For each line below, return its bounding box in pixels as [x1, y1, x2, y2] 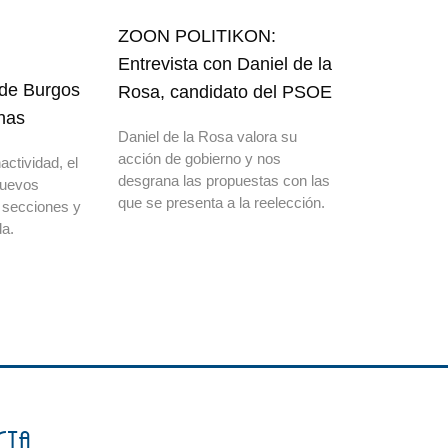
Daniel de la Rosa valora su [118, 128, 297, 146]
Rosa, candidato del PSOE [118, 82, 332, 103]
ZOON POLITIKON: [118, 26, 276, 47]
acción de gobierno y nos [118, 150, 281, 168]
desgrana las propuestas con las [118, 172, 330, 190]
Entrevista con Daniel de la [118, 54, 332, 75]
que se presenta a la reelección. [118, 194, 325, 212]
